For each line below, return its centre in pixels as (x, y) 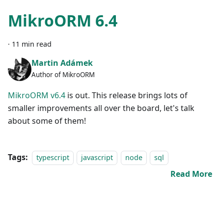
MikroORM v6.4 (37, 95)
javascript (97, 157)
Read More (191, 174)
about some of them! (47, 121)
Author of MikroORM (63, 75)
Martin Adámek (62, 63)
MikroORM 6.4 (63, 20)
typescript (53, 157)
